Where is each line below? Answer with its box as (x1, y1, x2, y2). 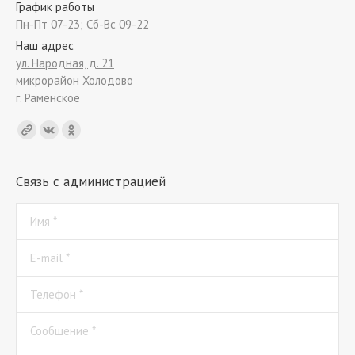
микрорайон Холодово (16, 73, 133, 88)
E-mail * (30, 250, 70, 265)
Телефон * (30, 287, 83, 302)
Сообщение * (30, 323, 96, 338)
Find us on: (16, 120, 71, 135)
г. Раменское (16, 90, 80, 105)
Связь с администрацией (16, 173, 166, 190)
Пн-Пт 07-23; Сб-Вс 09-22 (16, 17, 149, 32)
